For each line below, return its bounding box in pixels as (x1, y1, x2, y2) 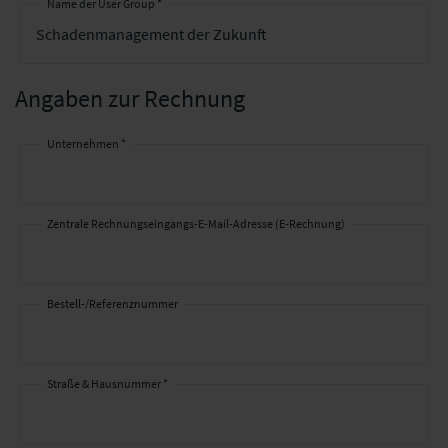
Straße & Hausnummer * (47, 376, 168, 391)
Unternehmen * (47, 136, 126, 151)
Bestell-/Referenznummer (47, 296, 178, 311)
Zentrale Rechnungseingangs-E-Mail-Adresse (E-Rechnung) (47, 216, 345, 231)
